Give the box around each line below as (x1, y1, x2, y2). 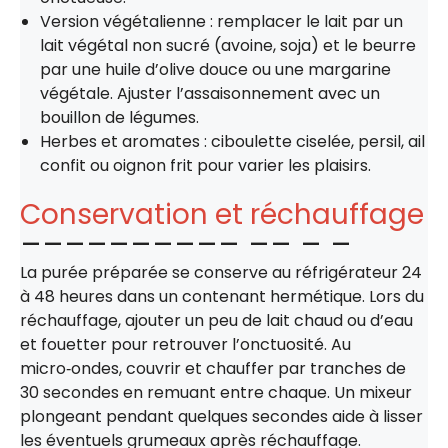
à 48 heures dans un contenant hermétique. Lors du (20, 284, 424, 308)
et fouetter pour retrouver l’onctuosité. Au (20, 332, 351, 356)
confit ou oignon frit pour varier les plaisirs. (40, 153, 371, 177)
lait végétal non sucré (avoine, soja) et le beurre (40, 33, 416, 57)
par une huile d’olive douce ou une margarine (40, 57, 391, 81)
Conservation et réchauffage (20, 194, 424, 234)
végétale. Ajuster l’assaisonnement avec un (40, 81, 380, 105)
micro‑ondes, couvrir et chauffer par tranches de (20, 356, 406, 380)
